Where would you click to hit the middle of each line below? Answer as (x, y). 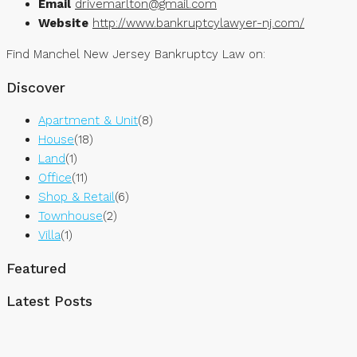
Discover (36, 87)
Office (55, 178)
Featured (36, 268)
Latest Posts (49, 302)
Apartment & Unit (88, 121)
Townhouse (71, 216)
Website (63, 24)
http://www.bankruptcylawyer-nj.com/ (198, 24)
